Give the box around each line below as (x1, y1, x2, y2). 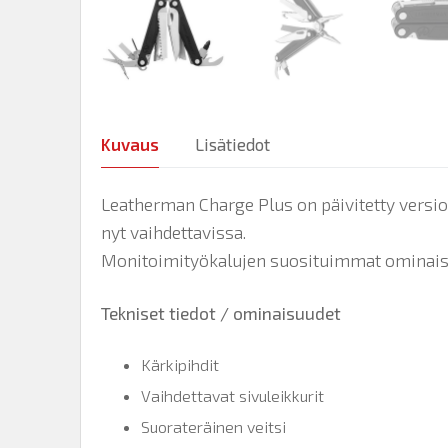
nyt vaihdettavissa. (101, 221, 246, 244)
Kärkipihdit (141, 354, 219, 374)
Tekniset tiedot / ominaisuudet (101, 302, 341, 325)
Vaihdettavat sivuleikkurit (141, 385, 324, 405)
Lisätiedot (195, 134, 270, 155)
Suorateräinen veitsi (141, 416, 286, 436)
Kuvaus (101, 134, 159, 155)
